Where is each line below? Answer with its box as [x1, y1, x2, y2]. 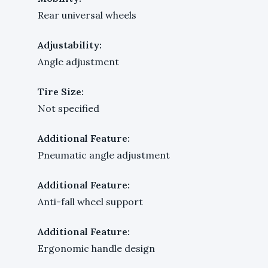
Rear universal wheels [38, 8, 136, 21]
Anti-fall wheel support [38, 195, 143, 208]
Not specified [38, 102, 99, 114]
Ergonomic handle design [38, 242, 155, 254]
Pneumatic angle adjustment [38, 148, 170, 161]
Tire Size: [38, 85, 84, 98]
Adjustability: [38, 38, 102, 51]
